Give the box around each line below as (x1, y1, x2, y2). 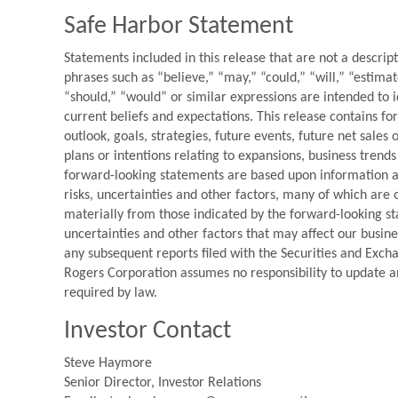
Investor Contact (64, 319, 231, 344)
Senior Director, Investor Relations (64, 376, 261, 390)
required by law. (64, 286, 157, 300)
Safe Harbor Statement (64, 14, 293, 39)
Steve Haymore (64, 356, 152, 370)
